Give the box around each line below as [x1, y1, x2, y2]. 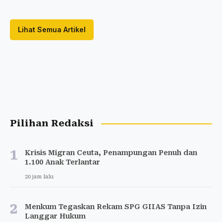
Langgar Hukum [25, 212, 86, 221]
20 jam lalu [25, 173, 54, 180]
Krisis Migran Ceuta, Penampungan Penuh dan [25, 149, 197, 157]
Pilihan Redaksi [10, 118, 94, 129]
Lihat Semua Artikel [18, 25, 86, 34]
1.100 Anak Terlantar [25, 158, 100, 166]
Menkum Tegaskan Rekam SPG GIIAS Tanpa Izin [25, 203, 207, 211]
